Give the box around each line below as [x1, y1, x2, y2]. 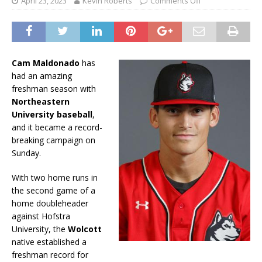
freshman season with [12, 83, 96, 94]
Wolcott [68, 223, 102, 235]
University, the [12, 223, 68, 235]
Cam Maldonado [12, 57, 80, 68]
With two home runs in [12, 172, 98, 183]
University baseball [12, 109, 92, 120]
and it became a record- [12, 122, 102, 133]
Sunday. [12, 147, 41, 158]
